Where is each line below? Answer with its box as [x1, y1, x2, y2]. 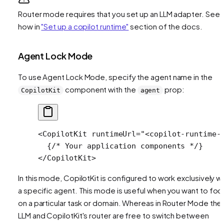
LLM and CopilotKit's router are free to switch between [18, 210, 209, 220]
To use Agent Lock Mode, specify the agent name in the [18, 71, 212, 81]
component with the [63, 84, 137, 94]
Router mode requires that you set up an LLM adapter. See [18, 8, 220, 18]
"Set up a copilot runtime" [41, 21, 129, 31]
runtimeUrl [87, 129, 136, 138]
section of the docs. [128, 21, 202, 31]
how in [18, 21, 41, 31]
